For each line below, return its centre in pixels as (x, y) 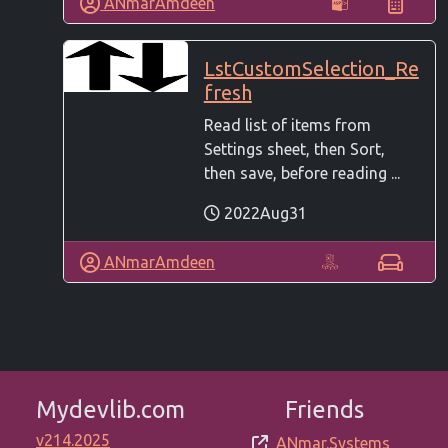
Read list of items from (287, 125)
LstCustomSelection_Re (311, 69)
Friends (324, 409)
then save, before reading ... (301, 173)
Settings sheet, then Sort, (294, 149)
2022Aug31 (263, 213)
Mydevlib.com (110, 409)
